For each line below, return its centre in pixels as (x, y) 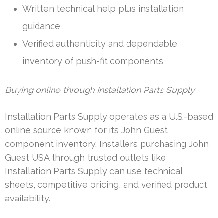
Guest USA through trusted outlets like (85, 157)
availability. (27, 198)
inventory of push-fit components (93, 61)
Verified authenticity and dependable (100, 43)
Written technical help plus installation (103, 8)
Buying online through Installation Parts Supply (100, 90)
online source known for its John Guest (86, 130)
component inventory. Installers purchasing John (107, 144)
